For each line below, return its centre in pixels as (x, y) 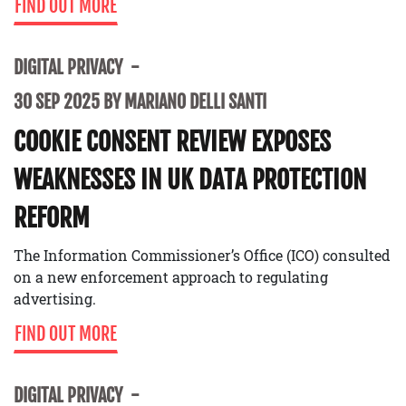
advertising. (55, 299)
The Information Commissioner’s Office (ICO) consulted (202, 256)
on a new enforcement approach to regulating (171, 277)
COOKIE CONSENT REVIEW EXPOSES (172, 142)
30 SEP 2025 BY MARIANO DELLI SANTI (140, 102)
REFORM (52, 218)
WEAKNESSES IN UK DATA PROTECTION (190, 180)
